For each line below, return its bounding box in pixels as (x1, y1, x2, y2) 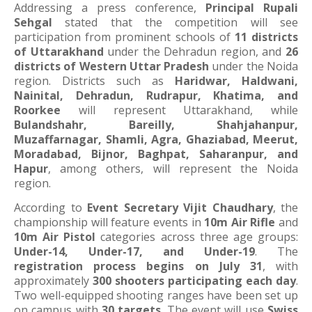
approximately (14, 273, 93, 288)
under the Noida (209, 58, 299, 74)
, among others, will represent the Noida (48, 161, 298, 176)
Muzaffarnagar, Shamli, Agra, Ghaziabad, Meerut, (14, 132, 298, 147)
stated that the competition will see (52, 15, 298, 30)
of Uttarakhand (14, 44, 104, 59)
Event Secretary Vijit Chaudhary (87, 200, 273, 215)
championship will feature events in (14, 214, 205, 230)
